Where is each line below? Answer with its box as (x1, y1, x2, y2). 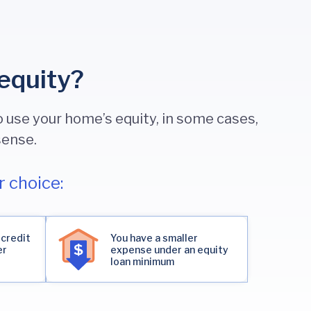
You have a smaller (110, 231, 198, 244)
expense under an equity (110, 243, 228, 255)
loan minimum (110, 255, 174, 267)
